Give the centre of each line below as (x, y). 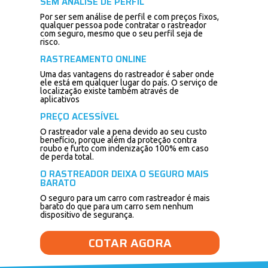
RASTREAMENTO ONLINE (94, 59)
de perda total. (67, 157)
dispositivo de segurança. (87, 215)
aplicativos (60, 99)
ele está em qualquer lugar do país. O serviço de (129, 83)
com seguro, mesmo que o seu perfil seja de (122, 33)
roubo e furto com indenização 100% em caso (125, 148)
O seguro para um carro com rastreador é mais (125, 198)
